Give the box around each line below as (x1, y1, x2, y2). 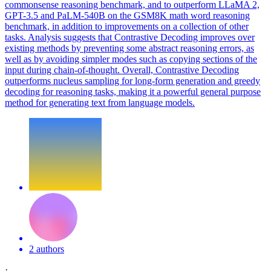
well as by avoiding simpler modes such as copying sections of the (5, 54, 257, 65)
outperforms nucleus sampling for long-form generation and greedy (5, 76, 260, 87)
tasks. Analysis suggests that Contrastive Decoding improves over (5, 32, 255, 43)
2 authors (29, 244, 64, 255)
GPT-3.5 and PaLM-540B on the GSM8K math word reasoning (5, 10, 250, 21)
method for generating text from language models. (5, 97, 195, 108)
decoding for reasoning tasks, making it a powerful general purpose (5, 87, 261, 97)
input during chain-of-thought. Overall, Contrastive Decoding (5, 65, 239, 76)
